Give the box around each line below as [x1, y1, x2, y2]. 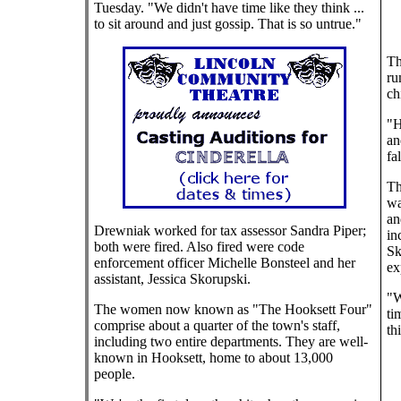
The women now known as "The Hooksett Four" [93, 302, 372, 317]
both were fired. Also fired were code [93, 239, 304, 254]
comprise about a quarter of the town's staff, [93, 318, 340, 333]
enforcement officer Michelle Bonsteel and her [93, 255, 355, 270]
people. [93, 366, 135, 381]
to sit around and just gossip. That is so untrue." [93, 16, 362, 31]
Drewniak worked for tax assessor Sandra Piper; [93, 223, 366, 238]
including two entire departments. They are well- [93, 334, 368, 349]
